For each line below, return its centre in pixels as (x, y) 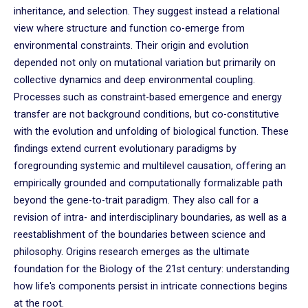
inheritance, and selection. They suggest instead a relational (147, 11)
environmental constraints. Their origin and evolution (131, 45)
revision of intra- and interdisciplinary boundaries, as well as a (150, 217)
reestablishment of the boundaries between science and (140, 234)
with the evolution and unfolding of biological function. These (151, 131)
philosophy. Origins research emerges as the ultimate (132, 252)
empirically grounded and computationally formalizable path (148, 183)
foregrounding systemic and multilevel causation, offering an (150, 166)
